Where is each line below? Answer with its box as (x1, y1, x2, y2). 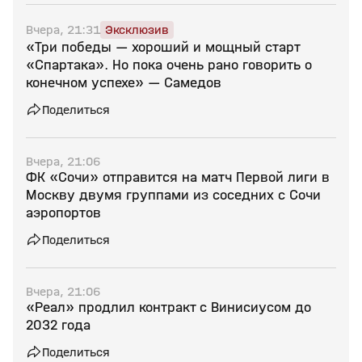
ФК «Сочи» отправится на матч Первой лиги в (26, 169, 330, 186)
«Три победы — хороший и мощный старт (26, 39, 301, 56)
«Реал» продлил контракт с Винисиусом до (26, 299, 311, 316)
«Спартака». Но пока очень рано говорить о (26, 57, 312, 74)
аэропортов (26, 204, 101, 221)
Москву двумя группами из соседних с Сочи (26, 187, 321, 204)
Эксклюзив (105, 22, 169, 37)
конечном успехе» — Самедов (26, 74, 221, 91)
